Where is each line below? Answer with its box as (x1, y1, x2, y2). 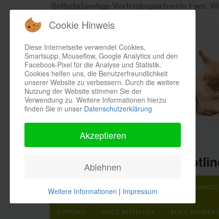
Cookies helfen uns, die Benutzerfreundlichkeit (24, 68, 168, 78)
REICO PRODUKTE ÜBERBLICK (57, 183, 144, 191)
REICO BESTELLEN (102, 208, 154, 216)
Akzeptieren (79, 129, 126, 141)
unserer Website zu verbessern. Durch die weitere (24, 77, 179, 87)
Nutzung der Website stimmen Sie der (24, 86, 142, 96)
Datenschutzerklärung (84, 104, 152, 113)
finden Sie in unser (24, 104, 84, 113)
